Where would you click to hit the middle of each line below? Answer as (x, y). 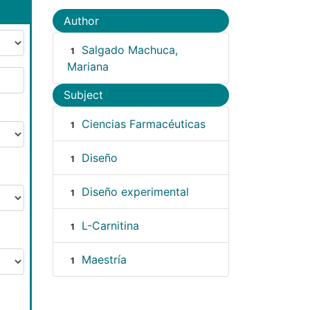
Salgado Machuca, (129, 49)
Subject (83, 95)
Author (81, 20)
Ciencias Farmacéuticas (143, 124)
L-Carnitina (110, 226)
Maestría (104, 260)
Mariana (88, 66)
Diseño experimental (135, 192)
